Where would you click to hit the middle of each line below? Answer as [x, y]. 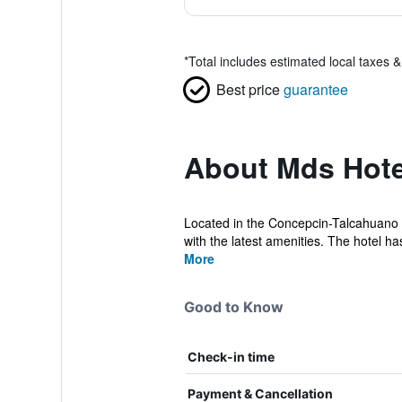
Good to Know [233, 307]
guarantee [315, 89]
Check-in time [231, 357]
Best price [248, 89]
